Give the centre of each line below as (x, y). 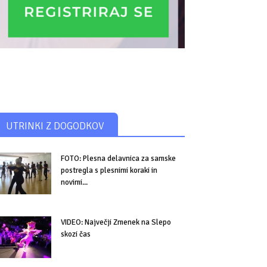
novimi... (74, 182)
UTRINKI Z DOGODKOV (55, 126)
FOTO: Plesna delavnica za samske (118, 159)
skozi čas (76, 234)
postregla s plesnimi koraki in (109, 170)
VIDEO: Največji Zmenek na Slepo (116, 222)
